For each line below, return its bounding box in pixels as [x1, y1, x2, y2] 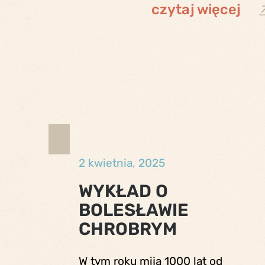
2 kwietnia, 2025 [78, 156, 165, 170]
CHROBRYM [78, 218, 177, 239]
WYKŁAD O [78, 180, 168, 201]
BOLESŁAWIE [78, 199, 189, 220]
